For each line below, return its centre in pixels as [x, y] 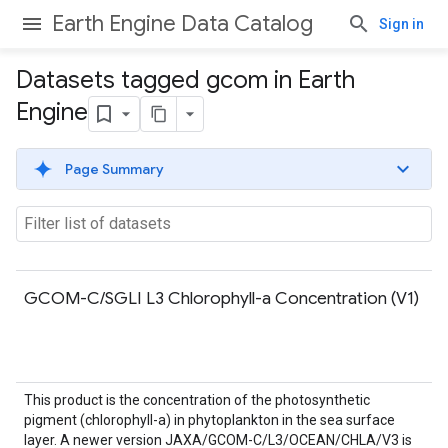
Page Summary [114, 169]
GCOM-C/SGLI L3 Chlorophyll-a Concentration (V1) [221, 298]
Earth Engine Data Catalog [182, 23]
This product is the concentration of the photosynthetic [197, 400]
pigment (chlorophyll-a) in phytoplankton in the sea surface [209, 420]
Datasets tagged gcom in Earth [185, 80]
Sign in [401, 24]
